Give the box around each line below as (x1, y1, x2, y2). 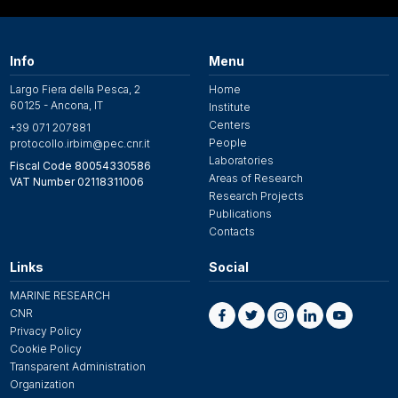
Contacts (208, 224, 255, 238)
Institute (208, 99, 251, 114)
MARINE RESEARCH (9, 288, 110, 302)
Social (208, 259, 249, 275)
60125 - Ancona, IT (9, 98, 103, 112)
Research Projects (208, 188, 304, 203)
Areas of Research (208, 171, 303, 185)
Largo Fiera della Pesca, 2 (9, 82, 140, 96)
